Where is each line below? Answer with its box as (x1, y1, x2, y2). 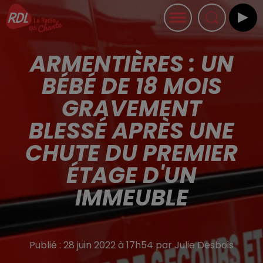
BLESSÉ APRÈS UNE (29, 115, 234, 146)
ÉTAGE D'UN (66, 160, 197, 191)
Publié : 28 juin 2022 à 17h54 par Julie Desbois (29, 238, 234, 252)
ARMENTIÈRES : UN (29, 48, 234, 79)
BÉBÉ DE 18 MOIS (41, 70, 222, 102)
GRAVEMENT (62, 93, 201, 124)
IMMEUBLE (75, 182, 188, 213)
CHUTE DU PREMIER (25, 137, 238, 168)
